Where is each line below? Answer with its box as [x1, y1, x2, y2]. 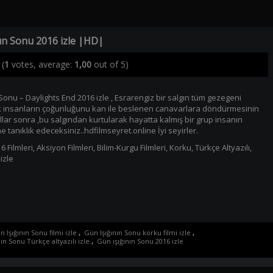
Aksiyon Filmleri [36, 142, 93, 153]
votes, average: [9, 58, 74, 70]
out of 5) [91, 58, 129, 70]
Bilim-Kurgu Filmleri [96, 142, 166, 153]
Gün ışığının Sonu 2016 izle [96, 236, 183, 246]
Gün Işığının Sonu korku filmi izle [83, 227, 191, 237]
